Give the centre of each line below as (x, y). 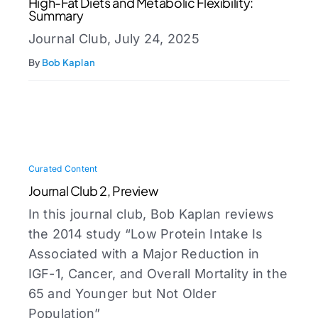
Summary (56, 16)
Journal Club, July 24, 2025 (114, 39)
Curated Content (63, 169)
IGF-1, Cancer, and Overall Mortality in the (158, 274)
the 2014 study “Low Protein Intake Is (146, 234)
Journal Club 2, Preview (93, 191)
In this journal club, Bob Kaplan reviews (151, 214)
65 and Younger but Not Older (122, 294)
